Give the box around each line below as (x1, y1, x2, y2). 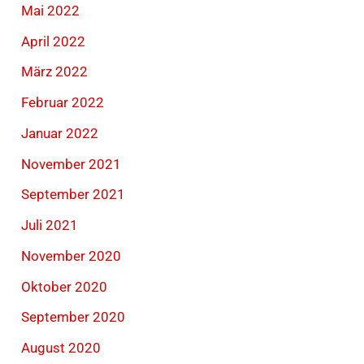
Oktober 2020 (21, 278, 108, 295)
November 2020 (21, 247, 122, 264)
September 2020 (21, 309, 126, 326)
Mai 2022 (21, 2, 80, 19)
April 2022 (21, 32, 86, 50)
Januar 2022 (21, 124, 99, 141)
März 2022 (21, 63, 89, 80)
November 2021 (21, 155, 122, 172)
